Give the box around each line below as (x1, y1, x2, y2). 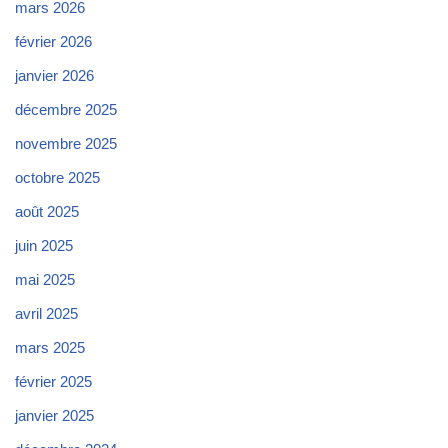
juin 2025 (15, 236, 73, 254)
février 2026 (15, 32, 92, 50)
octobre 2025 (15, 168, 100, 186)
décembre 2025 (15, 100, 117, 118)
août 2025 (15, 202, 79, 220)
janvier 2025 (15, 406, 94, 424)
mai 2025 (15, 270, 75, 288)
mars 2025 (15, 338, 85, 356)
